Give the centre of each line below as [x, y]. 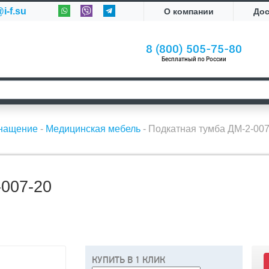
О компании [189, 11]
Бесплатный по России [194, 59]
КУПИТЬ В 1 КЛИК [128, 260]
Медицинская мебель [93, 129]
